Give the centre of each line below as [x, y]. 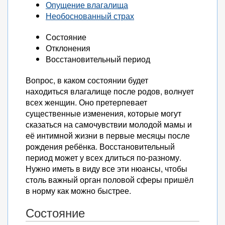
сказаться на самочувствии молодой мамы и [109, 124]
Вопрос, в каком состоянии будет [87, 80]
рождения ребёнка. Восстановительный [100, 146]
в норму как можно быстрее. [78, 191]
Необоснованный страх [90, 16]
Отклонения [68, 48]
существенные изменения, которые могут [103, 113]
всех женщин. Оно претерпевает [86, 102]
